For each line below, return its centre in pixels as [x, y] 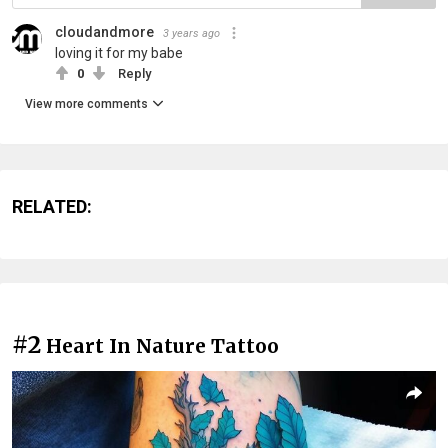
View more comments [86, 103]
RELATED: [52, 206]
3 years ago [191, 33]
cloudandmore [104, 31]
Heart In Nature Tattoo [162, 345]
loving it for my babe [119, 52]
